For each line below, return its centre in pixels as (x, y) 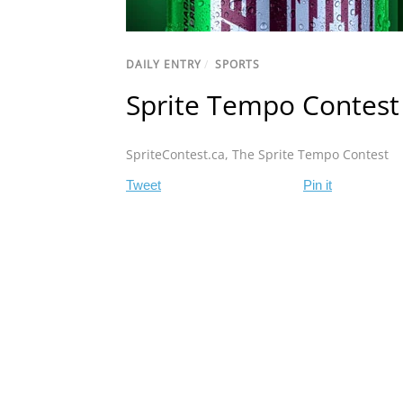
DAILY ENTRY (164, 65)
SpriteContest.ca (175, 155)
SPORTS (237, 65)
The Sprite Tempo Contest (310, 155)
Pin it (318, 185)
